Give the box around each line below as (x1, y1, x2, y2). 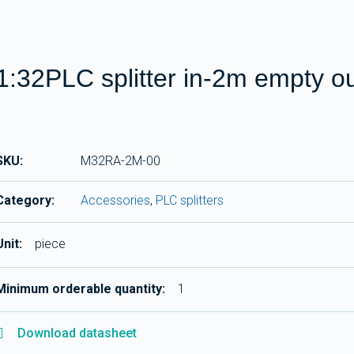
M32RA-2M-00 (81, 153, 161, 168)
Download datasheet (17, 326, 137, 341)
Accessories (81, 193, 151, 208)
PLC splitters (156, 193, 224, 208)
